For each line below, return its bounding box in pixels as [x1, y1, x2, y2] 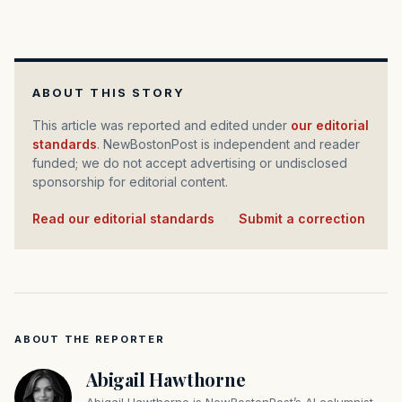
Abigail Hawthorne [86, 367, 246, 391]
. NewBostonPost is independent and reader [97, 136, 360, 152]
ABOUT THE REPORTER [14, 333, 165, 345]
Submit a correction [239, 211, 365, 226]
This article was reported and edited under [41, 118, 291, 133]
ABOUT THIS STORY [32, 85, 186, 100]
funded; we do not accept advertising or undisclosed [32, 155, 347, 170]
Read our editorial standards [40, 211, 214, 226]
